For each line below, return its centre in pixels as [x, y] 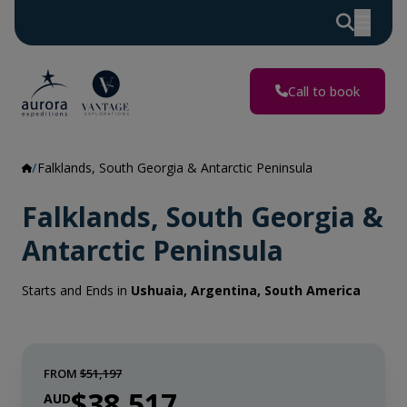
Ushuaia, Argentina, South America [246, 290]
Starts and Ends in [76, 290]
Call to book [324, 91]
